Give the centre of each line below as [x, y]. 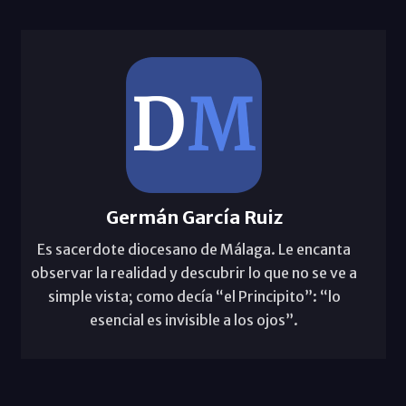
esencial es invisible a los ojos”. [194, 320]
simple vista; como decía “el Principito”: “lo [194, 297]
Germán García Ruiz [194, 217]
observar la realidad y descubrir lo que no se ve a [194, 273]
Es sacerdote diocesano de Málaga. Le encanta [194, 250]
